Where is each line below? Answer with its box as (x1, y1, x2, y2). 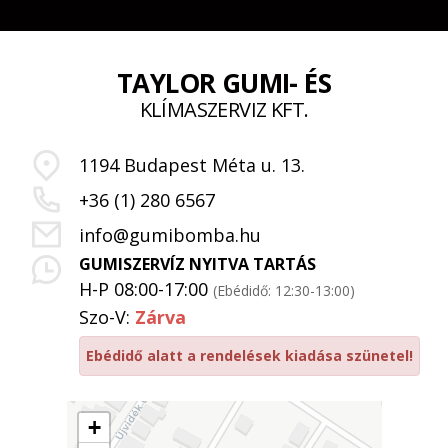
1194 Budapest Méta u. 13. (78, 152, 305, 177)
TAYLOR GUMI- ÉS (117, 65, 331, 101)
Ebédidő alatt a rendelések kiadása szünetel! (85, 346, 413, 365)
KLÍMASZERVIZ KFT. (139, 96, 309, 123)
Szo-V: (78, 305, 135, 329)
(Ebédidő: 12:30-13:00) (212, 281, 355, 300)
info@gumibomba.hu (78, 222, 261, 247)
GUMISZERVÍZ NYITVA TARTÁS (78, 253, 316, 275)
